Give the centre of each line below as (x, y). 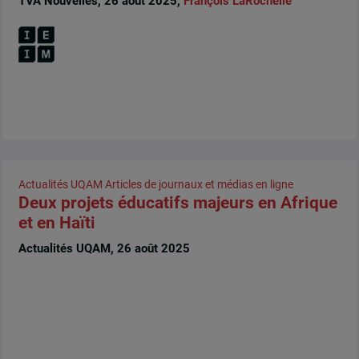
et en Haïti (56, 223)
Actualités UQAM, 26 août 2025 (104, 248)
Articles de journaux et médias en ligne (199, 185)
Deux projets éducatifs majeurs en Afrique (177, 203)
